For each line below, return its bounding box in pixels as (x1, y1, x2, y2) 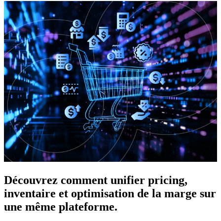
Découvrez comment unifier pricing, (4, 174, 187, 187)
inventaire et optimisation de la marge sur (4, 187, 216, 200)
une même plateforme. (4, 200, 117, 214)
